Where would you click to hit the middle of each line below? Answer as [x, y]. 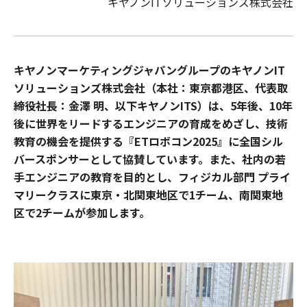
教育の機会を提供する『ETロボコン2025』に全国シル [148, 141]
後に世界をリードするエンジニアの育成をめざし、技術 [151, 123]
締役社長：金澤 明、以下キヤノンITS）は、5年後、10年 [153, 106]
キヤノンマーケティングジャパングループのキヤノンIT [149, 70]
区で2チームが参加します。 [82, 212]
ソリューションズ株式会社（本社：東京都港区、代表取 [151, 88]
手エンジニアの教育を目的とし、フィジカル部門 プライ [152, 177]
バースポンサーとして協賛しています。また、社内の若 [150, 159]
